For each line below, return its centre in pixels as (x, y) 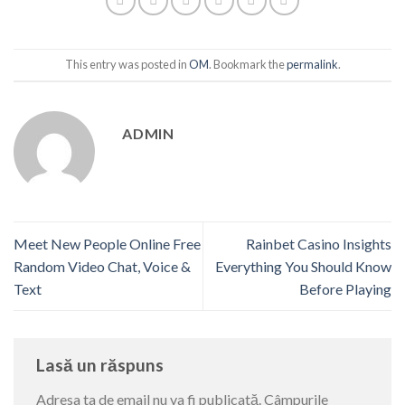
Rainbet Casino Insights (319, 244)
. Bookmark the (247, 65)
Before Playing (345, 289)
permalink (312, 65)
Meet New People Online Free (107, 244)
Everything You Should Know (303, 267)
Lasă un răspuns (102, 365)
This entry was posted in (127, 65)
